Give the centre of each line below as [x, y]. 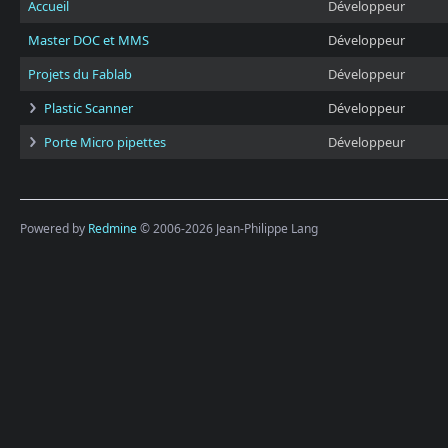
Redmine [112, 228]
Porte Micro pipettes [105, 142]
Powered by [54, 228]
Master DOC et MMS [88, 40]
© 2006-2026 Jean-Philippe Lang [227, 228]
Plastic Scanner [88, 108]
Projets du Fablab [80, 74]
